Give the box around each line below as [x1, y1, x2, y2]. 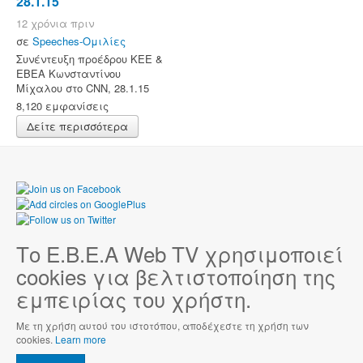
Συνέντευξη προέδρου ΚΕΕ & [16, 51, 163, 67]
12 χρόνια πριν [16, 15, 94, 32]
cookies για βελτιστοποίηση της [16, 261, 335, 292]
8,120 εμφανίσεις [16, 98, 109, 114]
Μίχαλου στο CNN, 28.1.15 [16, 80, 149, 96]
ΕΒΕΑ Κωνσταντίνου [16, 66, 121, 82]
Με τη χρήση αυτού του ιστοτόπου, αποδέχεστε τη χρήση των [16, 318, 309, 333]
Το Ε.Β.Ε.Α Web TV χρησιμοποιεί [16, 238, 343, 269]
